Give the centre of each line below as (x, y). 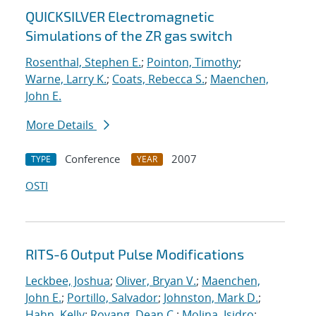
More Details (61, 125)
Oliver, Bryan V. (156, 281)
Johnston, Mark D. (211, 298)
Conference (92, 159)
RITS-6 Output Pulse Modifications (135, 254)
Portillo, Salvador (113, 298)
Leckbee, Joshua (68, 281)
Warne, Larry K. (66, 79)
